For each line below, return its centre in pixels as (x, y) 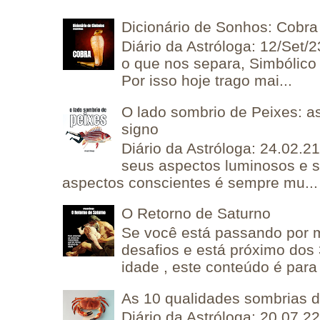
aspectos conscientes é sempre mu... (190, 182)
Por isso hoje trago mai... (207, 81)
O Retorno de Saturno (196, 214)
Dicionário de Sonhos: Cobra (220, 27)
